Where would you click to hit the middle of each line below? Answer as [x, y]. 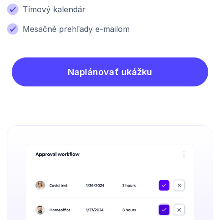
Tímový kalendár [54, 9]
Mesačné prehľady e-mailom [76, 29]
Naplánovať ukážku [110, 72]
